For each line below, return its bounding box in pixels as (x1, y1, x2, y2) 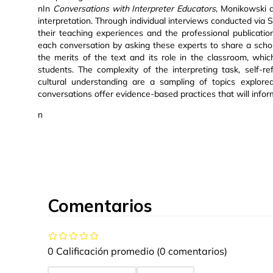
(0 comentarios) (157, 245, 227, 258)
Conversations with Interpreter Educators (52, 3, 216, 15)
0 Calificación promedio (48, 245, 154, 258)
